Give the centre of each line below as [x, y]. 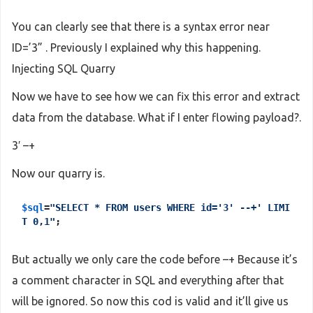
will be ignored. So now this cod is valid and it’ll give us [150, 301]
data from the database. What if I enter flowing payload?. [156, 117]
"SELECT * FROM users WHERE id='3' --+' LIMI [170, 207]
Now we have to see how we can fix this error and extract [156, 96]
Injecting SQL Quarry [64, 68]
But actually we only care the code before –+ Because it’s [155, 259]
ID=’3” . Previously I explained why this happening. [136, 47]
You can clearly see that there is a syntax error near [141, 26]
